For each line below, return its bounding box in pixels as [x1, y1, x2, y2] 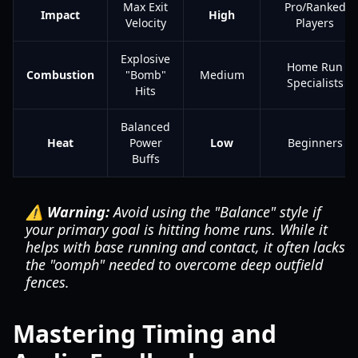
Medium [199, 67, 245, 82]
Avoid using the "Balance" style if [109, 202, 321, 221]
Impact [41, 7, 80, 22]
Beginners [287, 135, 343, 150]
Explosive [121, 51, 170, 66]
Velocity [125, 15, 166, 30]
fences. [26, 272, 70, 292]
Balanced [121, 119, 170, 134]
